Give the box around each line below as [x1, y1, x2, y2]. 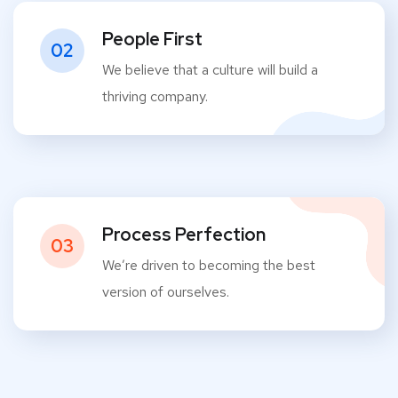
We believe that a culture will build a [102, 60, 318, 79]
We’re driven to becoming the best [102, 255, 315, 275]
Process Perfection [102, 222, 266, 246]
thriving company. [102, 86, 208, 106]
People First [102, 27, 203, 51]
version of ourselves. [102, 282, 229, 301]
